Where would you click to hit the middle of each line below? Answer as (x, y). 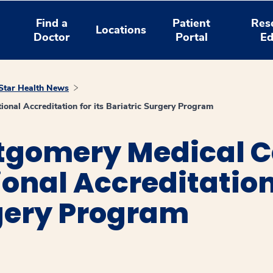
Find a (51, 23)
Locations (121, 30)
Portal (191, 37)
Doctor (52, 37)
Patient (192, 23)
